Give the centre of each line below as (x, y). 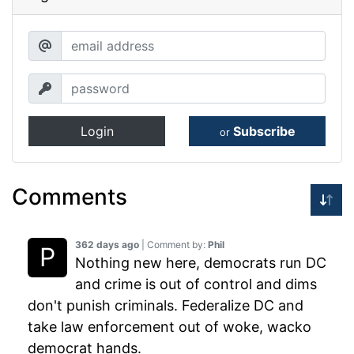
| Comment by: (173, 245)
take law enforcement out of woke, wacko (169, 327)
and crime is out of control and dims (196, 284)
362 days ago (107, 245)
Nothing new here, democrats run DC (201, 263)
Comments (70, 197)
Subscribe (264, 132)
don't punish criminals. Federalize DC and (166, 306)
